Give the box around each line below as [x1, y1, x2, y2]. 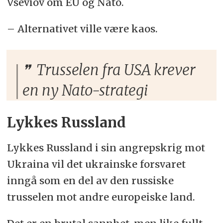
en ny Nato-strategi [22, 81, 148, 100]
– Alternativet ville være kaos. [6, 22, 158, 35]
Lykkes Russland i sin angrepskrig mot [6, 141, 205, 154]
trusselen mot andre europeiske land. [6, 190, 195, 203]
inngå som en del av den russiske [6, 174, 174, 187]
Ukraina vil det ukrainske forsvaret [6, 157, 186, 170]
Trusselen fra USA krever [33, 60, 196, 79]
